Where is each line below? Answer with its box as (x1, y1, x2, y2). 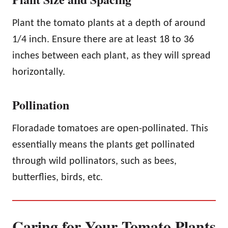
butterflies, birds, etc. (12, 173, 103, 183)
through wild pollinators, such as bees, (12, 156, 177, 167)
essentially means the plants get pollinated (12, 140, 195, 151)
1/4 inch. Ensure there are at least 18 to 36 (12, 35, 194, 45)
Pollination (12, 96, 69, 114)
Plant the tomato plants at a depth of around (12, 18, 206, 29)
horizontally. (12, 67, 65, 78)
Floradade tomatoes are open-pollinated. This (12, 124, 208, 134)
